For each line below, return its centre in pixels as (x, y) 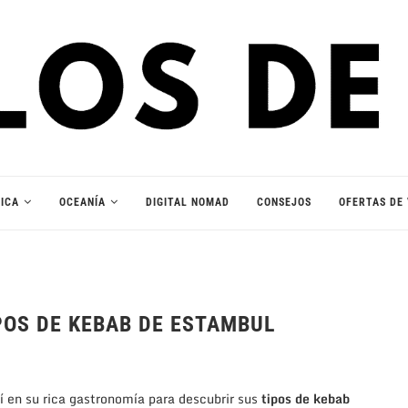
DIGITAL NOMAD (188, 202)
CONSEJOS (284, 202)
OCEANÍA (82, 202)
